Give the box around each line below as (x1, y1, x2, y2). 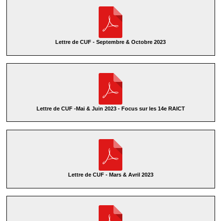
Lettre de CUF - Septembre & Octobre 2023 (55, 39, 166, 45)
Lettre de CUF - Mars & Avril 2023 (68, 171, 153, 178)
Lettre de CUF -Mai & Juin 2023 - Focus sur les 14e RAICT (36, 105, 185, 111)
